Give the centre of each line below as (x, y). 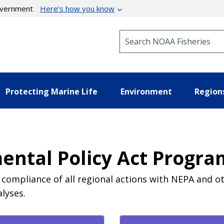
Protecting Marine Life (51, 91)
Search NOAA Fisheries (160, 34)
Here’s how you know (77, 8)
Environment (146, 91)
